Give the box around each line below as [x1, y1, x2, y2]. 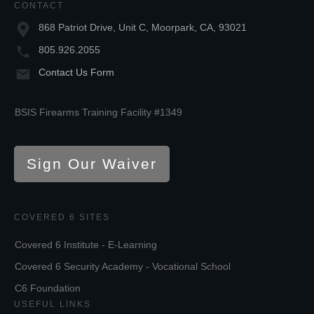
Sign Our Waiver [27, 156, 157, 172]
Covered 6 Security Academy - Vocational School [15, 261, 231, 273]
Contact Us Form [39, 67, 114, 78]
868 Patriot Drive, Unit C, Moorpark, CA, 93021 [39, 22, 247, 34]
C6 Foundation [15, 282, 81, 294]
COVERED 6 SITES [14, 212, 110, 223]
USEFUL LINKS [14, 299, 91, 310]
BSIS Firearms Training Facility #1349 [15, 107, 182, 118]
